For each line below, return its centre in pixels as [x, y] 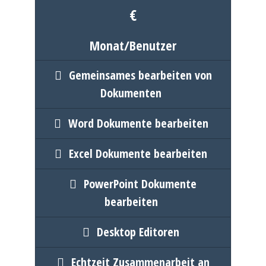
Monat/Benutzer [133, 45]
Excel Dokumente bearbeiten [138, 153]
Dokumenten [131, 93]
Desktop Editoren [138, 232]
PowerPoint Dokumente [140, 184]
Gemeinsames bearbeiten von [140, 75]
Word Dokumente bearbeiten [138, 123]
